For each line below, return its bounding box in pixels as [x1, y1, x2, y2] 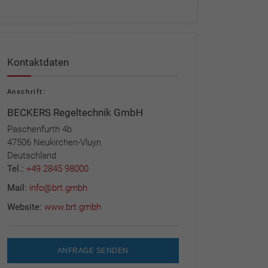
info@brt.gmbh [29, 182, 87, 193]
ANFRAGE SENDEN [57, 246, 129, 255]
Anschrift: [7, 87, 46, 96]
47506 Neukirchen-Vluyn [7, 136, 101, 148]
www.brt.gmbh [44, 201, 101, 212]
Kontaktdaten [7, 56, 69, 68]
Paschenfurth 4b [7, 123, 72, 135]
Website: [7, 201, 44, 212]
